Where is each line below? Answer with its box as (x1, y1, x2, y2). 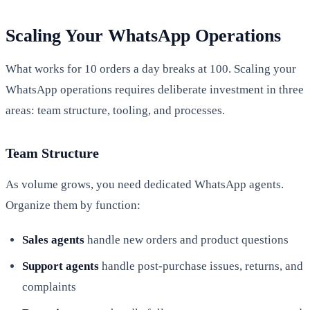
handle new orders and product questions (84, 232, 289, 246)
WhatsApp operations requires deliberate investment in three (6, 82, 304, 96)
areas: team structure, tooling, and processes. (6, 103, 225, 117)
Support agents (22, 259, 99, 273)
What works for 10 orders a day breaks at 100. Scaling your (6, 62, 296, 75)
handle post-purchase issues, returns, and (99, 259, 303, 273)
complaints (22, 280, 76, 293)
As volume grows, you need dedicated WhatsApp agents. (6, 177, 284, 191)
